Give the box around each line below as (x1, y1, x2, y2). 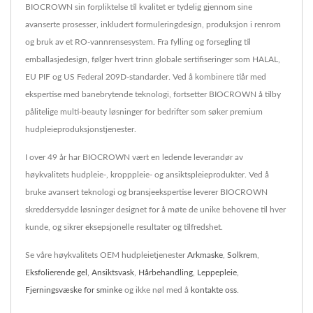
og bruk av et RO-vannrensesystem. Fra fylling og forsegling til (25, 37, 251, 46)
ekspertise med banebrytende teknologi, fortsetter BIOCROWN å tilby (25, 89, 281, 99)
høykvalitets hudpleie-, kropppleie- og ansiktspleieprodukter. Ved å (25, 170, 269, 179)
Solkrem (227, 250, 257, 259)
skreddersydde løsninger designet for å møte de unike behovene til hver (25, 205, 286, 214)
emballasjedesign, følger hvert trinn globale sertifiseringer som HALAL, (25, 54, 280, 64)
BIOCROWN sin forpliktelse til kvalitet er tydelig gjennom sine (25, 2, 252, 11)
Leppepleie (197, 268, 237, 277)
